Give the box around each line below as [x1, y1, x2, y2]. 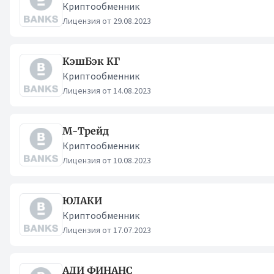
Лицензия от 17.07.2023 [62, 224, 151, 235]
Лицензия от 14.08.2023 [62, 85, 151, 96]
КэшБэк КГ [62, 55, 120, 67]
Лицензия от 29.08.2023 [62, 15, 151, 26]
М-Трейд [62, 125, 109, 137]
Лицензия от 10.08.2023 [62, 155, 151, 166]
